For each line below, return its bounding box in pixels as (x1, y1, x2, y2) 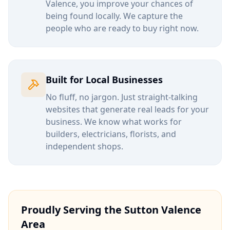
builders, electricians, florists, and (46, 128, 176, 140)
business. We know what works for (46, 116, 182, 127)
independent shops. (46, 141, 123, 152)
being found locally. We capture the (46, 10, 183, 22)
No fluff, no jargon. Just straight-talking (46, 91, 198, 103)
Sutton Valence (124, 203, 201, 217)
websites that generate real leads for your (46, 104, 209, 115)
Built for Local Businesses (46, 73, 163, 86)
